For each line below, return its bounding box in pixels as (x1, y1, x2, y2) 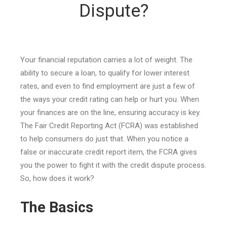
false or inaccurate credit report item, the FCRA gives (20, 147, 197, 157)
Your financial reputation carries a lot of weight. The (20, 55, 193, 64)
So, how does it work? (20, 174, 94, 183)
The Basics (20, 199, 93, 216)
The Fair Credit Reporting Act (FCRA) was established (20, 121, 198, 130)
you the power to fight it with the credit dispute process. (20, 161, 206, 170)
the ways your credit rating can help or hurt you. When (20, 95, 199, 104)
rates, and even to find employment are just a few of (20, 82, 195, 91)
